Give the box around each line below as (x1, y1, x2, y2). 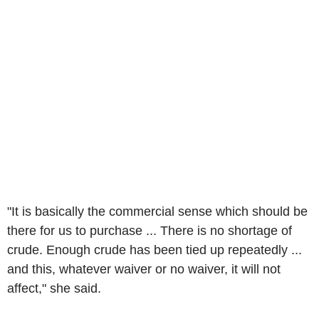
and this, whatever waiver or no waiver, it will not (7, 261, 281, 276)
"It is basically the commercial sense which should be (7, 204, 308, 219)
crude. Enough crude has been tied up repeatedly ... (7, 242, 302, 257)
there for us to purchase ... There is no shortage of (7, 223, 292, 238)
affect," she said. (7, 281, 101, 296)
